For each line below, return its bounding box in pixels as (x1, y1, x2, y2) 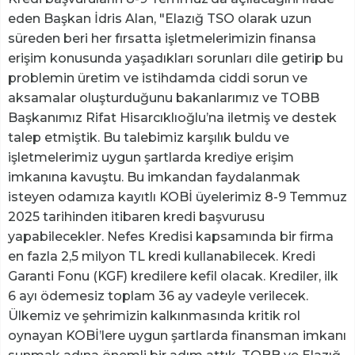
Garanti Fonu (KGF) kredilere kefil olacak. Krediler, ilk (8, 268, 338, 284)
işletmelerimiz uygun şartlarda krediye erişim (8, 149, 294, 165)
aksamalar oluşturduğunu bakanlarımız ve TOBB (8, 90, 319, 105)
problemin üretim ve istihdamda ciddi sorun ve (8, 70, 307, 86)
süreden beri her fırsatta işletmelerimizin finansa (8, 30, 316, 46)
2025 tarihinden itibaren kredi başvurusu (8, 208, 265, 224)
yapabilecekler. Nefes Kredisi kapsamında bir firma (8, 228, 334, 244)
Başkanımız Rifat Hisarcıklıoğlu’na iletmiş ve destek (8, 109, 337, 125)
